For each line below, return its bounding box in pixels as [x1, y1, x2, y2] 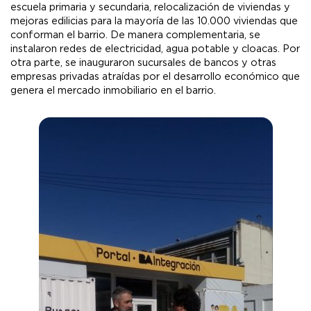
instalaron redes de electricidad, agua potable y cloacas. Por [10, 44, 300, 55]
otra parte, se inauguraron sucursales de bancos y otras [10, 58, 276, 69]
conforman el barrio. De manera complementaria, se [10, 30, 260, 41]
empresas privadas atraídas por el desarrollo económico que [10, 72, 300, 83]
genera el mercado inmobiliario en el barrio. [10, 85, 216, 96]
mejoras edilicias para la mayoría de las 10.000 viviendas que [10, 16, 298, 27]
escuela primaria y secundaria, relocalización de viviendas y [10, 2, 290, 13]
